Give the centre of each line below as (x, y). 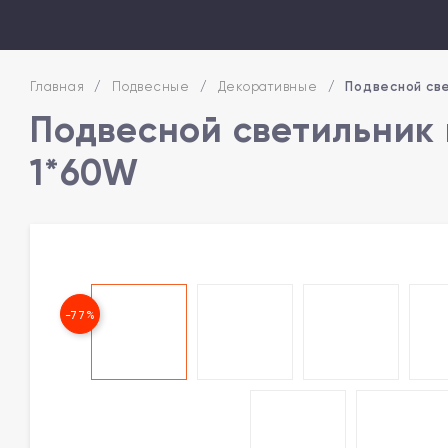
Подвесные (151, 86)
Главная (57, 86)
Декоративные (267, 86)
